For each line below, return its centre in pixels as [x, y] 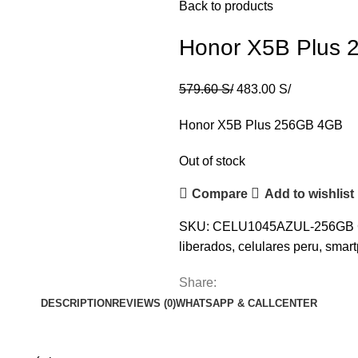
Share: [198, 282]
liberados [205, 247]
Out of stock [212, 161]
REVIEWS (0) [144, 303]
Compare [220, 193]
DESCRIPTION [76, 303]
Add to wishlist [309, 193]
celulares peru [278, 247]
